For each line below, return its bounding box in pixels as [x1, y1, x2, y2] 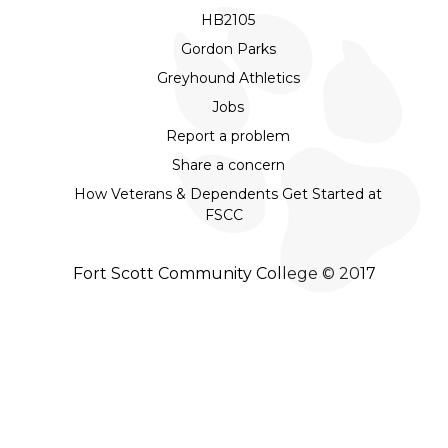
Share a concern [171, 155, 285, 174]
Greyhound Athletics [156, 68, 300, 87]
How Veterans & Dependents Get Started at [74, 184, 382, 203]
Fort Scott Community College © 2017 [72, 263, 376, 283]
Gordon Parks [180, 39, 276, 58]
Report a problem [166, 126, 290, 145]
